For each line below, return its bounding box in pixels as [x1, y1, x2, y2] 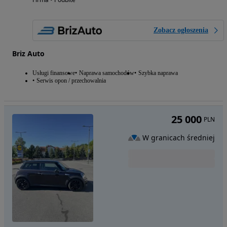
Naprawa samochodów [79, 69, 134, 77]
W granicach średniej [142, 132, 215, 142]
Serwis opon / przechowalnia [36, 77, 106, 84]
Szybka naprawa [138, 69, 178, 77]
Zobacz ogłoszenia [154, 26, 208, 34]
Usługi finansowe [32, 69, 75, 77]
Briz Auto [12, 48, 45, 58]
